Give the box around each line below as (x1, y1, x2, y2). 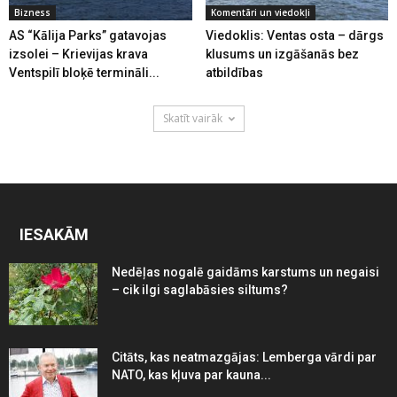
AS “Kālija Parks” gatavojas (9, 27, 167, 43)
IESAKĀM (19, 224, 89, 244)
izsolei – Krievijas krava (9, 46, 148, 61)
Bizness (14, 5, 51, 19)
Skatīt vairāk (162, 110, 222, 126)
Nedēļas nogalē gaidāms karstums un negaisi (112, 264, 379, 279)
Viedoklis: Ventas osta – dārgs (205, 27, 384, 43)
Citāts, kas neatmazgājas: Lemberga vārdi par (112, 349, 377, 364)
